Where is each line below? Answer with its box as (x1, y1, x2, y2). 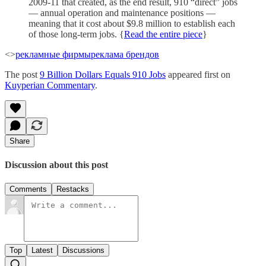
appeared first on (166, 69, 230, 80)
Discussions (62, 246, 104, 255)
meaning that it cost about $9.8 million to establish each (28, 18, 235, 28)
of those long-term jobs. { (28, 28, 124, 39)
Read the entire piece (124, 28, 202, 39)
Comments (9, 185, 47, 194)
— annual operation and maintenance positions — (28, 7, 216, 18)
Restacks (56, 185, 89, 194)
